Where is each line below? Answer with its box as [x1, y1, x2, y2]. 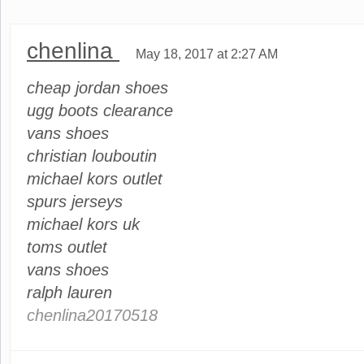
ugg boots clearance [27, 102, 173, 120]
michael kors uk [27, 215, 140, 234]
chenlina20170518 [27, 306, 158, 325]
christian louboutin [27, 147, 157, 166]
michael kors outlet [27, 170, 162, 188]
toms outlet [27, 238, 107, 257]
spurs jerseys [27, 193, 123, 211]
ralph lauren [27, 284, 112, 302]
